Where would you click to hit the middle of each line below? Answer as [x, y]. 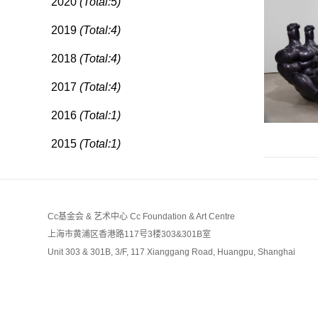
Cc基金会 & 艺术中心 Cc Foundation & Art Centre [142, 216]
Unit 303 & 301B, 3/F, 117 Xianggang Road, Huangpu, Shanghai [172, 252]
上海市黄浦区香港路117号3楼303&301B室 [130, 234]
